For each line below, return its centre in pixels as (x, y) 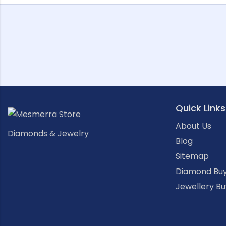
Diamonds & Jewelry (48, 134)
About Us (193, 126)
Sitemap (192, 156)
